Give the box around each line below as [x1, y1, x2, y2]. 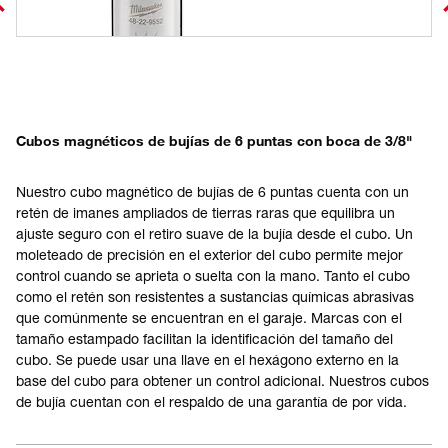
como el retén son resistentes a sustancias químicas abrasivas [16, 288, 414, 305]
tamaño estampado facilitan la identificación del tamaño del [16, 330, 393, 347]
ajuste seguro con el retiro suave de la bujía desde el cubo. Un [16, 225, 413, 242]
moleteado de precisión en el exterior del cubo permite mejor [16, 246, 403, 263]
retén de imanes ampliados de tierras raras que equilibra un [16, 204, 395, 221]
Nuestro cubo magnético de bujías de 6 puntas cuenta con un [16, 183, 409, 200]
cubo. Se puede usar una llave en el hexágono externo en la [16, 351, 399, 368]
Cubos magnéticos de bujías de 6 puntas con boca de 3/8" [16, 132, 412, 149]
